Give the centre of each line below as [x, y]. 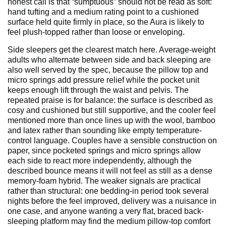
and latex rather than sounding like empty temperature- [105, 131]
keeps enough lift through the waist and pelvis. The [98, 90]
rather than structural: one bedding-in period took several [108, 191]
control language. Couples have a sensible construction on [112, 141]
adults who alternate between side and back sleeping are [109, 60]
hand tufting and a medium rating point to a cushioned [103, 12]
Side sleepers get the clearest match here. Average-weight [111, 50]
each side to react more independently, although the [100, 161]
